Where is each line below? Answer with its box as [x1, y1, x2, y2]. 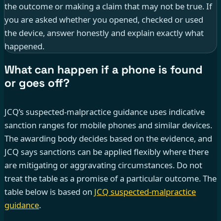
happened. [4, 40, 44, 52]
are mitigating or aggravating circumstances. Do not [4, 159, 202, 171]
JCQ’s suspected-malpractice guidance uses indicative [4, 106, 205, 118]
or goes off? [4, 75, 70, 90]
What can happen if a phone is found [4, 62, 203, 77]
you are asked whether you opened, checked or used [4, 13, 203, 25]
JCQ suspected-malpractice [94, 186, 196, 198]
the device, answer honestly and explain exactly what [4, 27, 204, 38]
